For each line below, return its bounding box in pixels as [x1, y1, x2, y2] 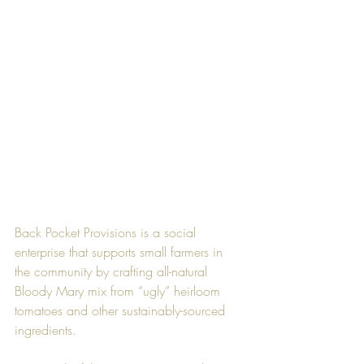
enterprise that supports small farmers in [15, 242, 227, 261]
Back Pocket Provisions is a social [15, 223, 200, 241]
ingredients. [15, 320, 76, 339]
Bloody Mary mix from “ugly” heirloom [15, 281, 224, 300]
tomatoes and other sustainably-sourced [15, 301, 229, 319]
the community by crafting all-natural [15, 262, 211, 280]
